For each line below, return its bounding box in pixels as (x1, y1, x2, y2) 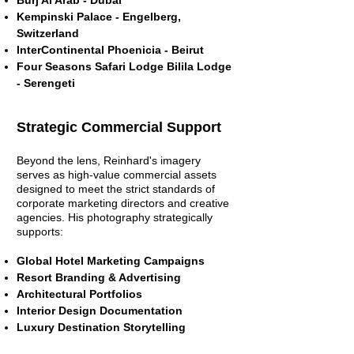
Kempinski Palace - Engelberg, (17, 10, 181, 23)
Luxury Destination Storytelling (17, 321, 189, 333)
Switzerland (17, 27, 79, 40)
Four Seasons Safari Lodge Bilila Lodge (17, 60, 232, 73)
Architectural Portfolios (17, 288, 145, 300)
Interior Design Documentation (17, 304, 186, 317)
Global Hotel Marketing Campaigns (17, 254, 208, 267)
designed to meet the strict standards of (17, 183, 215, 195)
